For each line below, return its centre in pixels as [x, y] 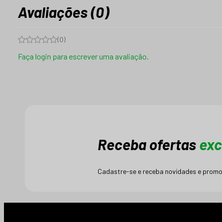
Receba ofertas [148, 144]
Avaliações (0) [63, 12]
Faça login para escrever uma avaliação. [83, 56]
